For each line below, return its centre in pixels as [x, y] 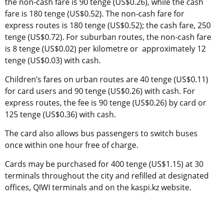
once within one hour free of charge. [72, 145]
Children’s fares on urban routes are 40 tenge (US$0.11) [107, 80]
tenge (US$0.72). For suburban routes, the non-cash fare [108, 37]
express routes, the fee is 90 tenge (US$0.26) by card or [106, 103]
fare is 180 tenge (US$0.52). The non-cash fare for [95, 14]
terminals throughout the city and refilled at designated [107, 176]
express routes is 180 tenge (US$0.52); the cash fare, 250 [108, 26]
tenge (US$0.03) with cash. [53, 61]
